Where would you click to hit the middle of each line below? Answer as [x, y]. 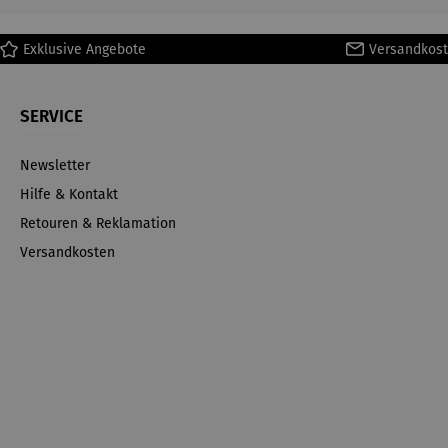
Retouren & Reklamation [98, 223]
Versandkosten [67, 252]
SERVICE [51, 116]
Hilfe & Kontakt [69, 194]
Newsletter [55, 165]
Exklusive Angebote [84, 49]
